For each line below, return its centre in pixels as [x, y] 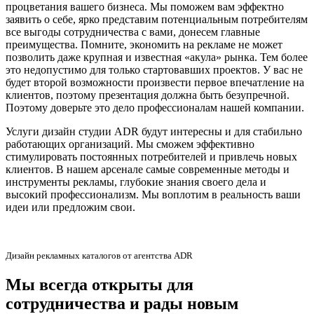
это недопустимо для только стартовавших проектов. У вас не [154, 69]
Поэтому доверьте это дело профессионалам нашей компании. [155, 107]
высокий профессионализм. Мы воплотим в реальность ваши [153, 194]
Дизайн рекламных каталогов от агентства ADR [99, 255]
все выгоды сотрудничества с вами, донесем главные [133, 32]
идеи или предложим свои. [70, 207]
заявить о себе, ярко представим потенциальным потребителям [157, 19]
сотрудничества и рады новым [122, 303]
